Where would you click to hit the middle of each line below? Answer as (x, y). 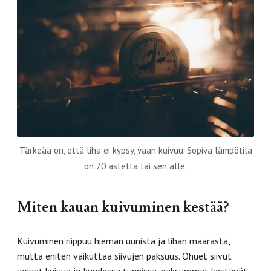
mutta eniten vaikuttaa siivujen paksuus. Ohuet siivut (124, 256)
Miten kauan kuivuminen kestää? (123, 207)
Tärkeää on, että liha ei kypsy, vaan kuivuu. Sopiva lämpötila (135, 150)
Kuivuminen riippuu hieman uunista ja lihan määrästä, (123, 240)
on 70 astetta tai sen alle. (135, 166)
